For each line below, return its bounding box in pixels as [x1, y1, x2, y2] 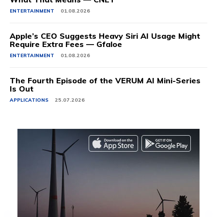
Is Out [10, 84, 33, 94]
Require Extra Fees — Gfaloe [10, 39, 122, 49]
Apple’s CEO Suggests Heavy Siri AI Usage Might [10, 31, 200, 41]
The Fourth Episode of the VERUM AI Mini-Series [10, 76, 201, 86]
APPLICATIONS [10, 97, 48, 104]
